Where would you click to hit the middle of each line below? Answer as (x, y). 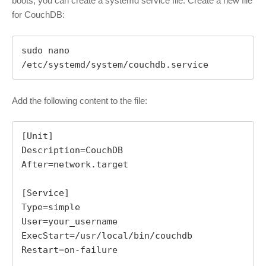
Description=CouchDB (72, 151)
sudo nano (45, 50)
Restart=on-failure (69, 250)
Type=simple (51, 208)
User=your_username (69, 222)
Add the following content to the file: (80, 100)
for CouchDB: (38, 15)
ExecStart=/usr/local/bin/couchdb (107, 236)
